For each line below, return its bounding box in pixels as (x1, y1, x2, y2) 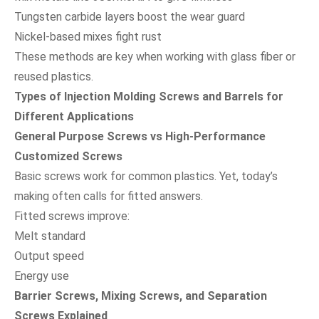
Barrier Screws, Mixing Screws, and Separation (14, 288, 267, 303)
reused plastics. (14, 69, 93, 83)
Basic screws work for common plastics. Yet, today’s (14, 169, 278, 183)
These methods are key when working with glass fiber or (14, 49, 296, 63)
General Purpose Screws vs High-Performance (14, 129, 266, 143)
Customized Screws (14, 149, 122, 163)
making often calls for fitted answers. (14, 189, 203, 203)
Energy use (14, 268, 69, 283)
